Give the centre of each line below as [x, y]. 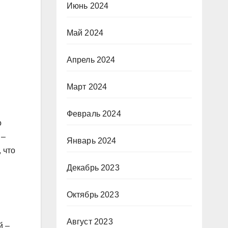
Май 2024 [85, 33]
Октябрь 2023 [93, 195]
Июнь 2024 [88, 6]
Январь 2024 [91, 141]
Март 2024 [87, 87]
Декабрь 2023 [93, 168]
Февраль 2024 [94, 114]
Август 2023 [90, 222]
